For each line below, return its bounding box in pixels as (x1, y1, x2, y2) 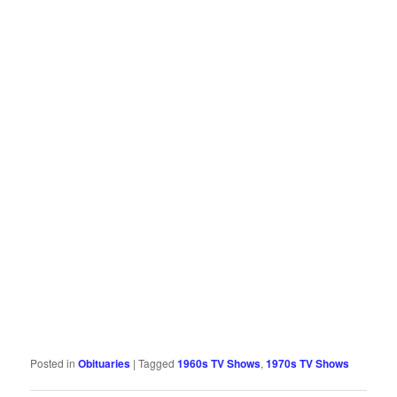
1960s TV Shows (177, 355, 261, 372)
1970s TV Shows (266, 355, 350, 372)
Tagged (138, 355, 175, 371)
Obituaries (78, 355, 131, 372)
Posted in (30, 355, 76, 371)
